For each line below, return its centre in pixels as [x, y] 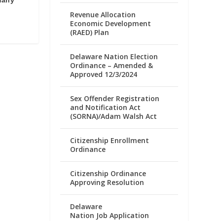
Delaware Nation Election [114, 56]
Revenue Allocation [103, 14]
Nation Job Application [110, 215]
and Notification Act [106, 107]
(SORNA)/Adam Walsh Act [114, 116]
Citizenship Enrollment [110, 140]
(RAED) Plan [90, 32]
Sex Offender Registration [115, 98]
